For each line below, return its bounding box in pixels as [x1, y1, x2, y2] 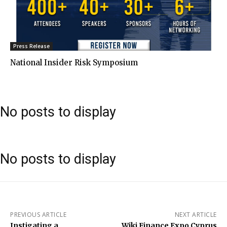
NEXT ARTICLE [174, 210, 217, 219]
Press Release [13, 42, 50, 50]
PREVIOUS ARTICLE [10, 210, 66, 219]
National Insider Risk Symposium [10, 57, 138, 67]
